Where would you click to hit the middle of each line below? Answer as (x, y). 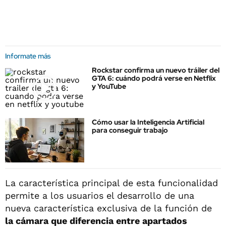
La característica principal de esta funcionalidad (111, 183)
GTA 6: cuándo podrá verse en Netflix (154, 78)
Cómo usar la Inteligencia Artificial (148, 122)
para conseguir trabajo (130, 130)
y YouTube (109, 86)
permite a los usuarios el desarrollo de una (100, 195)
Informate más (28, 56)
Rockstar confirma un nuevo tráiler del (156, 70)
